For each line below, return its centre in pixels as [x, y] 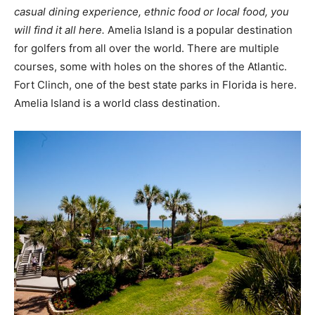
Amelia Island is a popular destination [199, 30]
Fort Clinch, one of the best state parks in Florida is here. [155, 85]
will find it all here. [59, 30]
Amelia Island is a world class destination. [118, 103]
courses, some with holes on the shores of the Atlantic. [150, 67]
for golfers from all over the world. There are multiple [147, 49]
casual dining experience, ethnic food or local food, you [152, 12]
